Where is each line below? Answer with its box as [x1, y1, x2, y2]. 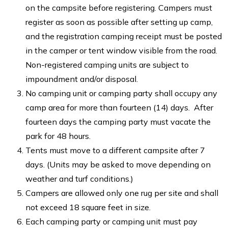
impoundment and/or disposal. [25, 73, 138, 84]
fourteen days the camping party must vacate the [25, 116, 211, 127]
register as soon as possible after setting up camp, [25, 16, 213, 27]
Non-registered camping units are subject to [25, 59, 189, 70]
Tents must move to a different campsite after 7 [25, 145, 205, 155]
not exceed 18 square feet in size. [25, 202, 151, 212]
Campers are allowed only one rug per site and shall [25, 187, 218, 198]
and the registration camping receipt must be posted [25, 31, 222, 41]
